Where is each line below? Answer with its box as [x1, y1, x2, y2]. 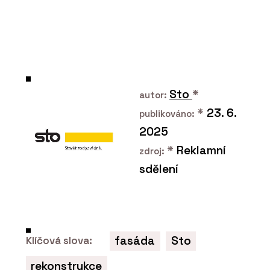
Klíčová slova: [26, 234, 92, 248]
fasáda [115, 233, 155, 249]
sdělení [139, 161, 178, 177]
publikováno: [139, 107, 197, 119]
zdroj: [139, 145, 167, 157]
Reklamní [173, 142, 226, 158]
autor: [139, 89, 169, 101]
